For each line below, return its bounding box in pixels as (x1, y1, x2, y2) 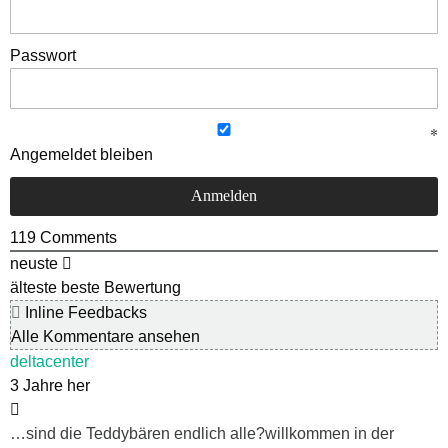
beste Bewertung (61, 278, 181, 296)
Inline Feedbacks (21, 303, 147, 321)
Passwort (10, 46, 76, 64)
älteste (10, 278, 57, 296)
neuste (10, 254, 58, 272)
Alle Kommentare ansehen (11, 327, 200, 345)
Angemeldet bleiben (10, 145, 153, 163)
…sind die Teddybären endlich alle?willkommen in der (10, 424, 394, 442)
